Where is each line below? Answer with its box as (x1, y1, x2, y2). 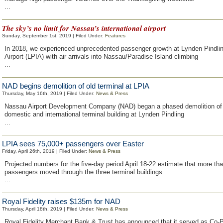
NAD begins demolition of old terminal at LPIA (2, 82, 149, 90)
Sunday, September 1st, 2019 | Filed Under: (2, 33, 105, 38)
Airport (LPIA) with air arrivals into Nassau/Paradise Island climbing (4, 53, 198, 60)
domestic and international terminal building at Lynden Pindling (4, 111, 184, 118)
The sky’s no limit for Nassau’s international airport (2, 23, 166, 33)
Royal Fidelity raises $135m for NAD (2, 197, 120, 206)
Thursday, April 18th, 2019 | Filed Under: (2, 206, 96, 212)
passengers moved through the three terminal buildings (4, 168, 162, 176)
